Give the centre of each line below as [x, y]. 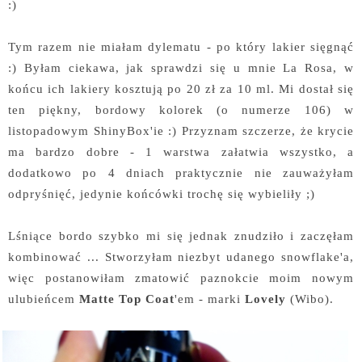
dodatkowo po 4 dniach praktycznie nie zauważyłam [181, 172]
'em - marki [210, 298]
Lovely [265, 298]
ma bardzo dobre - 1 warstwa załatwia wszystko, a [181, 151]
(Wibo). [310, 298]
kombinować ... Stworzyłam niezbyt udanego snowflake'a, [181, 256]
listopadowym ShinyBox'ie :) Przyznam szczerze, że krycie [181, 130]
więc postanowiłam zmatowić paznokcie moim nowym [181, 277]
